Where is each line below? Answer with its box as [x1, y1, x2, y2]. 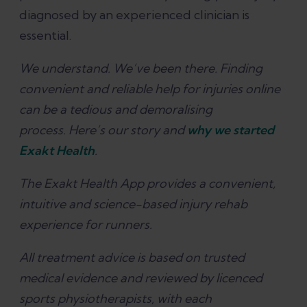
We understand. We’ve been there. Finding [19, 60, 262, 77]
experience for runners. [19, 217, 152, 233]
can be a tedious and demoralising [19, 101, 212, 118]
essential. [19, 27, 71, 44]
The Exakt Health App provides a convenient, [19, 175, 275, 192]
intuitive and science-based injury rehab [19, 196, 247, 212]
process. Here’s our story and [19, 122, 184, 138]
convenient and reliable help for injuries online [19, 81, 280, 97]
